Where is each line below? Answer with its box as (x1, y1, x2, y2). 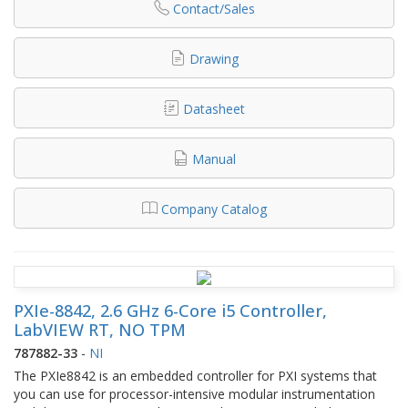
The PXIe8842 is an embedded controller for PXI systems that (14, 366, 377, 384)
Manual (191, 149, 236, 168)
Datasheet (182, 99, 245, 117)
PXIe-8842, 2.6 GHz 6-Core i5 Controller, (14, 299, 327, 321)
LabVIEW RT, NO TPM (14, 318, 186, 341)
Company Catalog (160, 199, 267, 218)
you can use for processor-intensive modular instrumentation (14, 384, 375, 403)
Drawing (189, 49, 239, 67)
